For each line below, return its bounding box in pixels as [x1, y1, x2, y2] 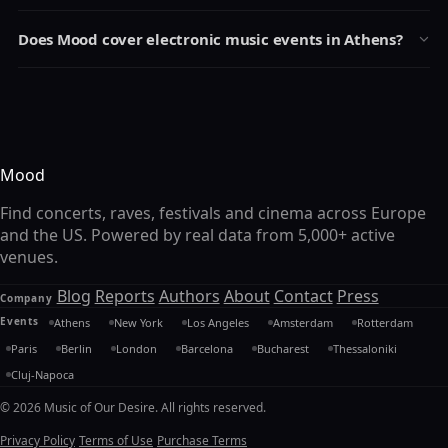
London [116, 340, 157, 356]
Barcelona [181, 340, 233, 356]
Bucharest [257, 340, 309, 356]
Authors [158, 284, 220, 307]
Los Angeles [186, 314, 249, 330]
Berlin [61, 340, 92, 356]
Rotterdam [356, 314, 413, 330]
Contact [273, 284, 333, 307]
